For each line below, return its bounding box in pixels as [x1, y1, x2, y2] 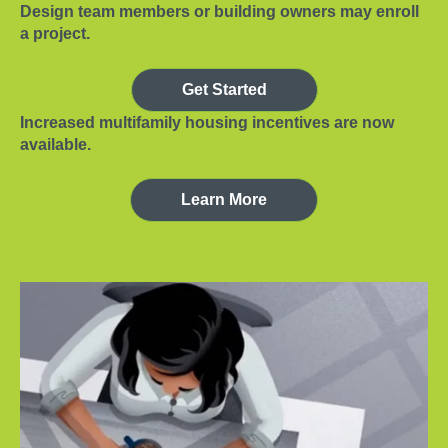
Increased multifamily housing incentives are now [20, 113, 394, 131]
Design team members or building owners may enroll [20, 3, 419, 21]
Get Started [181, 80, 267, 98]
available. [20, 135, 91, 153]
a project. [20, 25, 90, 43]
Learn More [181, 190, 267, 208]
